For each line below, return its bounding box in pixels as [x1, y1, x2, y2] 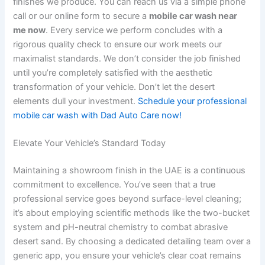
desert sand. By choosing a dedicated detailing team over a [13, 235, 251, 247]
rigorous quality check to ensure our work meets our [13, 38, 222, 50]
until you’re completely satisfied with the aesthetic [13, 67, 213, 78]
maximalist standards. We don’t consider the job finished [13, 53, 241, 64]
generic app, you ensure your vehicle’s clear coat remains [13, 250, 242, 261]
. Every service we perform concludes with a [46, 24, 223, 35]
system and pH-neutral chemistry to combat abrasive [13, 221, 228, 232]
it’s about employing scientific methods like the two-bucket [13, 207, 250, 218]
